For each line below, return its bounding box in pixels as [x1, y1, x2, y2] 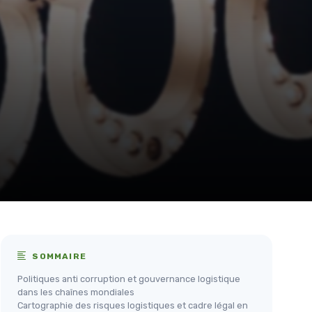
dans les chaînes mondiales [17, 287, 134, 297]
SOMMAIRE [29, 251, 87, 261]
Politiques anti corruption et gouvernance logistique [17, 274, 240, 284]
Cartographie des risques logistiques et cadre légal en [17, 300, 248, 311]
